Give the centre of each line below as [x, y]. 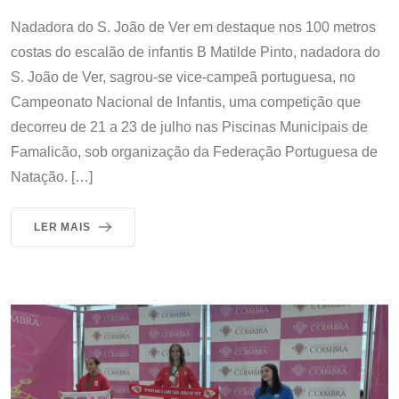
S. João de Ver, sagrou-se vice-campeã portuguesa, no [183, 77]
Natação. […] [52, 176]
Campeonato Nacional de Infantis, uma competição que [186, 102]
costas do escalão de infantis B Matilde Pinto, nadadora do [195, 52]
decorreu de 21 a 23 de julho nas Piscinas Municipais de [189, 126]
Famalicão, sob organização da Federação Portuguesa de [194, 151]
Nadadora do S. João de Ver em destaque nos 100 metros [193, 27]
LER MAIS [62, 227]
